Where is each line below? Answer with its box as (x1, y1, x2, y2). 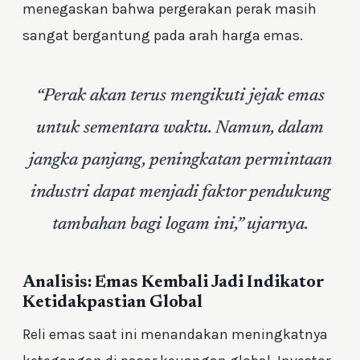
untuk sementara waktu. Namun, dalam (36, 120, 324, 138)
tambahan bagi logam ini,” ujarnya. (51, 216, 309, 235)
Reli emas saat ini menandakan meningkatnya (22, 325, 328, 344)
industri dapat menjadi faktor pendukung (30, 184, 330, 202)
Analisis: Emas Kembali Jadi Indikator (22, 274, 325, 292)
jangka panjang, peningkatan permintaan (28, 152, 332, 170)
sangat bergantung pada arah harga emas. (22, 26, 303, 44)
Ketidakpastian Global (22, 294, 202, 312)
